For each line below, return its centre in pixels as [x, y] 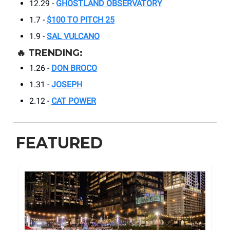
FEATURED [59, 143]
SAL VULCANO [73, 36]
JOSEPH [67, 85]
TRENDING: [55, 53]
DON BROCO [74, 68]
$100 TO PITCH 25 [81, 20]
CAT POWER [74, 101]
